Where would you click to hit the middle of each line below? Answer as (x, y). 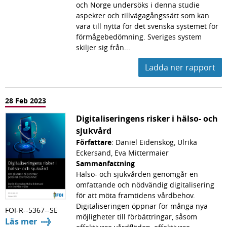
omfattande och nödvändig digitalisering (145, 184)
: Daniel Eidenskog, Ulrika (154, 142)
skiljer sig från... (103, 47)
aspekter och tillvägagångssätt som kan (143, 15)
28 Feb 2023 (26, 100)
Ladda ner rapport (180, 67)
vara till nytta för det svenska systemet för (147, 26)
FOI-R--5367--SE (31, 210)
